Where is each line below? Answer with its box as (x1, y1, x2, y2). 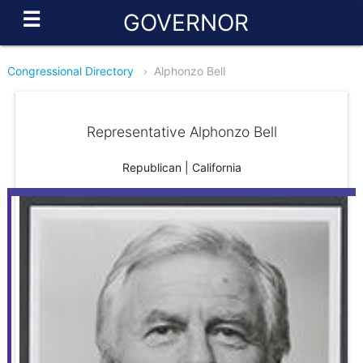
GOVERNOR (122, 9, 249, 36)
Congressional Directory (6, 64, 134, 78)
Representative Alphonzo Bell (86, 123, 277, 141)
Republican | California (122, 160, 241, 174)
